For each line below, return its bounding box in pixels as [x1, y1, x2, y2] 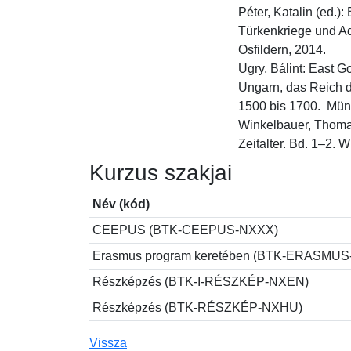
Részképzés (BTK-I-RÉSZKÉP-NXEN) [92, 275, 309, 288]
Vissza [89, 336, 127, 349]
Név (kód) [92, 197, 150, 211]
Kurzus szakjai [89, 161, 232, 185]
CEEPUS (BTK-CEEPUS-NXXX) [92, 223, 278, 237]
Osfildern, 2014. [238, 43, 326, 56]
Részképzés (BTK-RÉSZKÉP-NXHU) [92, 301, 302, 314]
